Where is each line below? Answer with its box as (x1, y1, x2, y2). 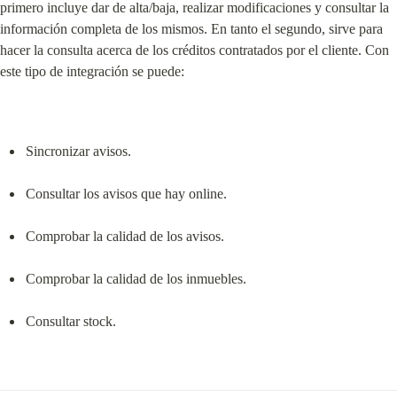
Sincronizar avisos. (25, 143, 131, 159)
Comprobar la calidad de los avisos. (25, 228, 224, 244)
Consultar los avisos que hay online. (25, 185, 227, 201)
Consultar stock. (25, 313, 116, 329)
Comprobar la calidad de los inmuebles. (25, 270, 246, 286)
